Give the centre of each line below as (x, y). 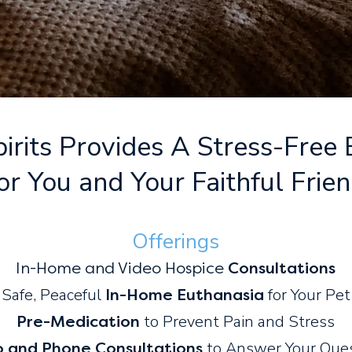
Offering (170, 242)
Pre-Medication (78, 322)
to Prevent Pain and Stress (237, 322)
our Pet (324, 295)
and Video (125, 268)
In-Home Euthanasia (184, 295)
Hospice (196, 268)
